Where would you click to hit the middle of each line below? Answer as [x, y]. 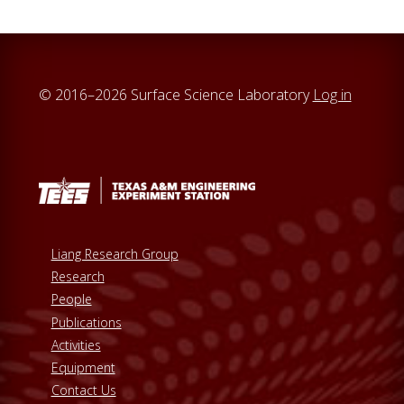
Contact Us [83, 390]
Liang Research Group [115, 254]
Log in [332, 94]
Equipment [83, 367]
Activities [76, 344]
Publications [86, 322]
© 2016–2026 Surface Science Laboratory [175, 94]
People [71, 299]
